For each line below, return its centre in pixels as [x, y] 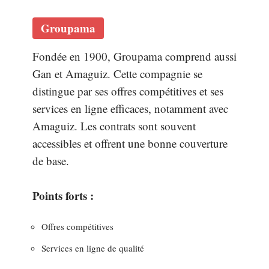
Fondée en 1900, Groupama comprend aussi [134, 56]
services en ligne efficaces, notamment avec [130, 108]
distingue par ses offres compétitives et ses [128, 91]
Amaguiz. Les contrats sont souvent [114, 126]
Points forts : [63, 195]
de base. [51, 161]
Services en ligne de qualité [93, 248]
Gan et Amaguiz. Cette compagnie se [117, 74]
